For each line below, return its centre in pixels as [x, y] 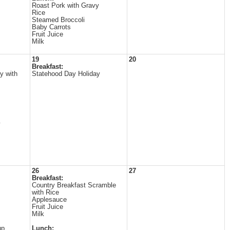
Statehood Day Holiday [66, 74]
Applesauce [49, 200]
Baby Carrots [51, 27]
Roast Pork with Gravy [65, 6]
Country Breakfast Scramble [74, 185]
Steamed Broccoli [58, 20]
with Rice [45, 193]
